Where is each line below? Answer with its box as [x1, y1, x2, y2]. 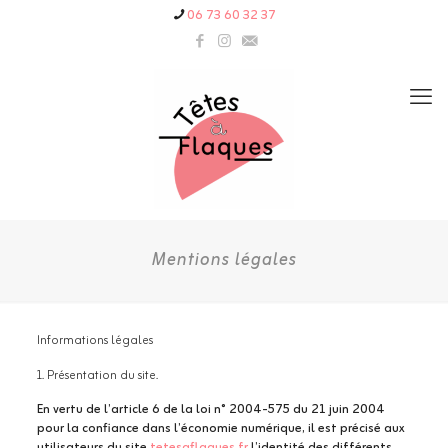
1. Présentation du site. [36, 365, 158, 386]
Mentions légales [151, 245, 297, 275]
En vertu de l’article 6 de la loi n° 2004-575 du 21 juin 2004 [36, 399, 385, 420]
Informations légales [36, 330, 153, 351]
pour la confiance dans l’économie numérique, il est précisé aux [36, 418, 405, 439]
